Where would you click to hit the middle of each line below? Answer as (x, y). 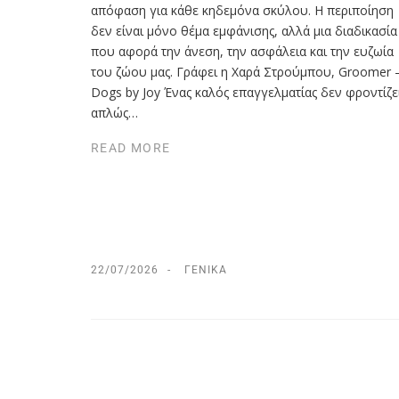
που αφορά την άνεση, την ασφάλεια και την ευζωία (242, 51)
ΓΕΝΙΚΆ (206, 270)
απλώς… (114, 112)
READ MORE (131, 148)
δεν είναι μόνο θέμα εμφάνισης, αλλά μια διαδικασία (244, 30)
